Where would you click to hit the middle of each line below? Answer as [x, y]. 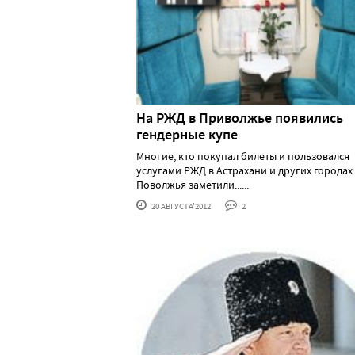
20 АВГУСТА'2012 [180, 206]
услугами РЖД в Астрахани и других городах [244, 170]
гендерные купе [187, 134]
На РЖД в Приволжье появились [240, 118]
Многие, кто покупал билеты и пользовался [243, 156]
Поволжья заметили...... [193, 184]
